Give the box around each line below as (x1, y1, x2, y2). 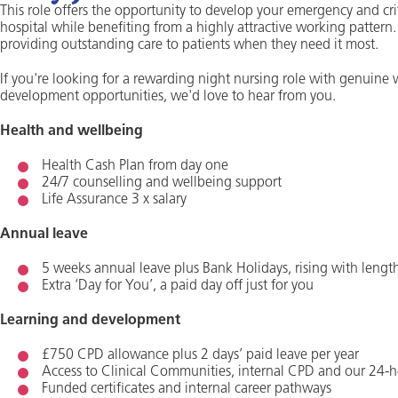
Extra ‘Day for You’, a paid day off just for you (42, 279, 314, 293)
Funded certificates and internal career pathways (42, 382, 331, 396)
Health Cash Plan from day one (42, 159, 228, 173)
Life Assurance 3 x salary (42, 193, 187, 207)
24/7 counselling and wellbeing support (42, 176, 282, 190)
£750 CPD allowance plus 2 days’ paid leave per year (42, 348, 359, 362)
